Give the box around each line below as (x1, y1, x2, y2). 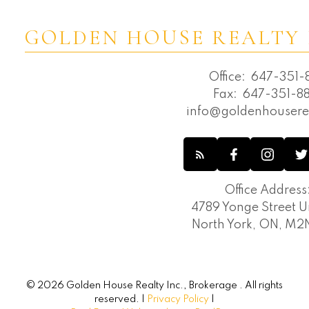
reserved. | (94, 294, 147, 304)
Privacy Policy (147, 294, 209, 304)
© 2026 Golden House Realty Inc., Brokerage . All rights (26, 280, 283, 290)
